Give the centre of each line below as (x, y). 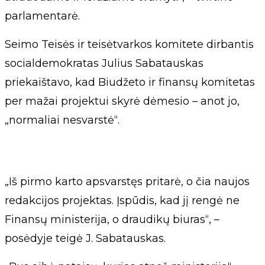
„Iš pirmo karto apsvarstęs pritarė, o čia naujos (127, 182)
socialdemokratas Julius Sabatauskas (104, 63)
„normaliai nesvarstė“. (62, 120)
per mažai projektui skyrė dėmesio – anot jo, (122, 101)
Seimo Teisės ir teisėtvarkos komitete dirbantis (129, 44)
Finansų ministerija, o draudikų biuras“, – (112, 219)
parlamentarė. (42, 16)
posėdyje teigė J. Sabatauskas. (85, 238)
